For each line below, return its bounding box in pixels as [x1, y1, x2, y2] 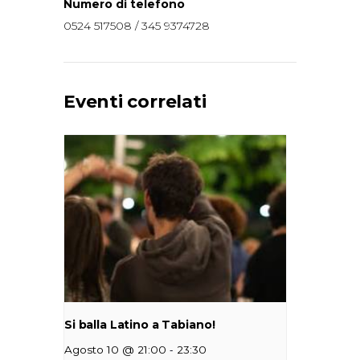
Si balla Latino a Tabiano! [64, 317, 215, 332]
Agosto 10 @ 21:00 [64, 342, 166, 356]
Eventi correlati [63, 91, 207, 113]
